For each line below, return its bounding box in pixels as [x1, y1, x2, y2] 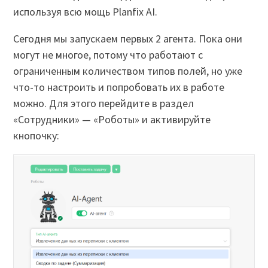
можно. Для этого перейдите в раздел [13, 96, 194, 110]
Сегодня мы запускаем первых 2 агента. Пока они [13, 31, 243, 45]
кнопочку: [13, 128, 60, 142]
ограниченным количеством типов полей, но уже [13, 63, 243, 78]
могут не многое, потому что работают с [13, 47, 203, 62]
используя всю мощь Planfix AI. [13, 4, 158, 19]
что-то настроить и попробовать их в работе [13, 80, 225, 94]
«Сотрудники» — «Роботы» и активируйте [13, 112, 211, 126]
